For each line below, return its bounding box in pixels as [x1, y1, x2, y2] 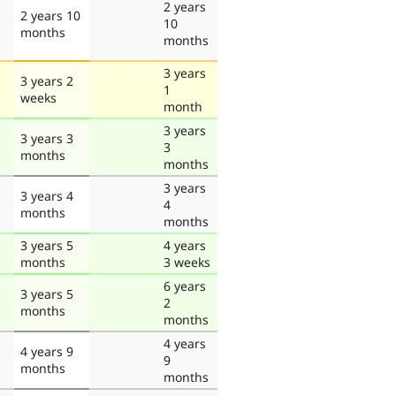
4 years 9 [20, 342, 73, 360]
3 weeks [164, 253, 210, 270]
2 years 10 [20, 6, 80, 24]
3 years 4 [20, 187, 73, 204]
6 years [164, 277, 206, 294]
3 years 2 [20, 72, 73, 89]
